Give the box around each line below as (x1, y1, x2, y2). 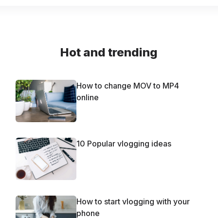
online (76, 92, 99, 102)
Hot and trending (60, 45, 158, 59)
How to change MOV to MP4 (76, 80, 179, 91)
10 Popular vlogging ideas (76, 138, 171, 148)
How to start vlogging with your (76, 197, 190, 207)
